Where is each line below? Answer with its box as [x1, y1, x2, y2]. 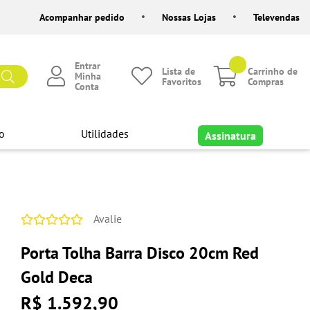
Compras [248, 75, 284, 88]
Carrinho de [248, 64, 298, 77]
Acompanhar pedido [39, 10, 125, 24]
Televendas [253, 10, 300, 24]
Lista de [162, 64, 196, 77]
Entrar [75, 60, 100, 73]
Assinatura [205, 129, 256, 143]
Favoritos [162, 75, 202, 88]
